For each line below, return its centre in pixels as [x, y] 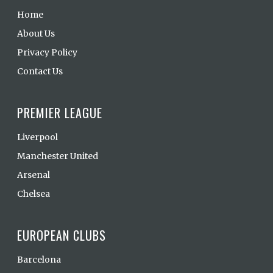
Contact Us [40, 72]
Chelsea [34, 194]
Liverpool [37, 137]
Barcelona [39, 260]
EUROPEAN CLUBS [62, 236]
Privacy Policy [47, 53]
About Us [36, 34]
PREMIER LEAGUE [60, 113]
